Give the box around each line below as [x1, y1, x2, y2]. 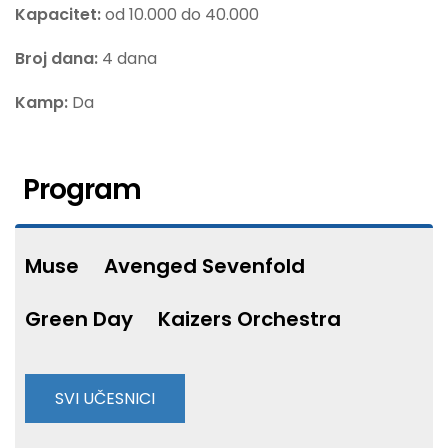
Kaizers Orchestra [158, 304, 341, 333]
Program [22, 170, 142, 209]
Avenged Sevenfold [104, 251, 305, 280]
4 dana [102, 47, 157, 70]
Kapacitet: [15, 3, 105, 26]
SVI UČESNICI [55, 386, 155, 410]
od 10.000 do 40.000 [105, 3, 259, 26]
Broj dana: [15, 47, 102, 70]
